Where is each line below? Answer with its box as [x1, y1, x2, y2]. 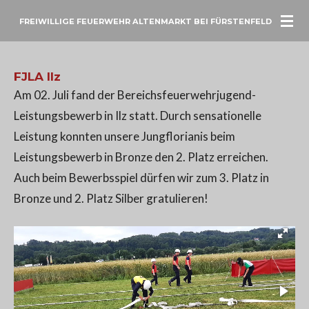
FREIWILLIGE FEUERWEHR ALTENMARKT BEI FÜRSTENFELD [19, 17, 272, 26]
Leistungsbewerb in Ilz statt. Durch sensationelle [14, 108, 261, 123]
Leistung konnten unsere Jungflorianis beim [14, 129, 235, 143]
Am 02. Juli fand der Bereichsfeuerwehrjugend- [14, 88, 256, 102]
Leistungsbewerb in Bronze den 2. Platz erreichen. [14, 150, 268, 164]
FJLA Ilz [14, 70, 61, 83]
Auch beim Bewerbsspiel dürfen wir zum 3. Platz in [14, 170, 269, 185]
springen [6, 51, 54, 64]
